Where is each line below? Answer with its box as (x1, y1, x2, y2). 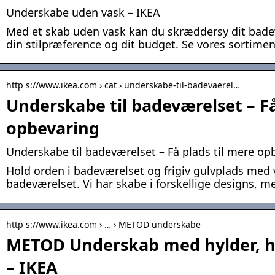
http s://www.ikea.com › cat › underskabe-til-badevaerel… (6, 79, 240, 91)
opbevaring (6, 117, 99, 140)
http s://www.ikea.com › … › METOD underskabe (6, 219, 201, 231)
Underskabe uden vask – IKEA (6, 5, 160, 20)
